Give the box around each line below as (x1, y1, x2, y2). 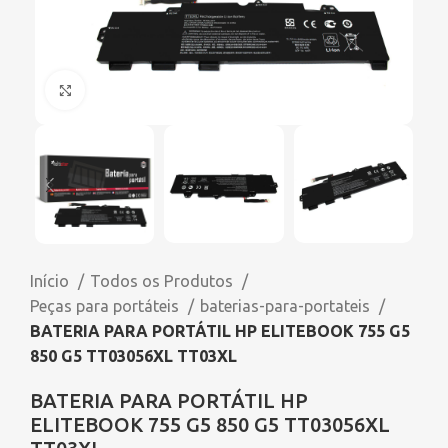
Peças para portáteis (30, 297, 183, 316)
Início (30, 272, 73, 291)
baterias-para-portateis (200, 297, 374, 316)
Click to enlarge (85, 81, 202, 98)
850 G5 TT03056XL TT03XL (30, 347, 237, 366)
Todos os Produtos (90, 272, 237, 291)
